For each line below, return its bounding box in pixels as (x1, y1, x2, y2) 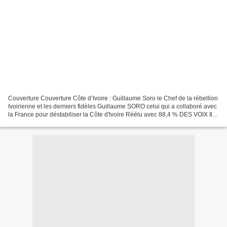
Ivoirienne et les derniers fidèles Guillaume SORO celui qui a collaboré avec (8, 102, 217, 110)
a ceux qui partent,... (8, 119, 63, 126)
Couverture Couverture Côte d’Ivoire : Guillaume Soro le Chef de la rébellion (8, 94, 218, 102)
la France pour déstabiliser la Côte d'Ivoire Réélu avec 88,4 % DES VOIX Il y (8, 110, 217, 118)
